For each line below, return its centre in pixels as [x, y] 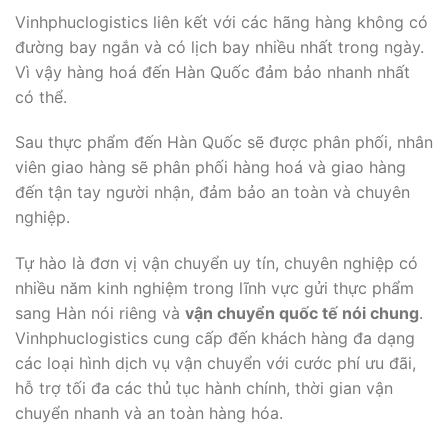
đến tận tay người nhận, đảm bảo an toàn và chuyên [212, 192]
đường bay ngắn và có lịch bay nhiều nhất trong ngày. [219, 46]
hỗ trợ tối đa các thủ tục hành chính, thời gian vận [204, 388]
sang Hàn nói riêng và [100, 313]
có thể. [41, 96]
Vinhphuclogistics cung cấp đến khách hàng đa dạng [215, 338]
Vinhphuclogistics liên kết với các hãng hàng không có [221, 21]
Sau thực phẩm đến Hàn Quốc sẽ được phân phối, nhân [224, 142]
